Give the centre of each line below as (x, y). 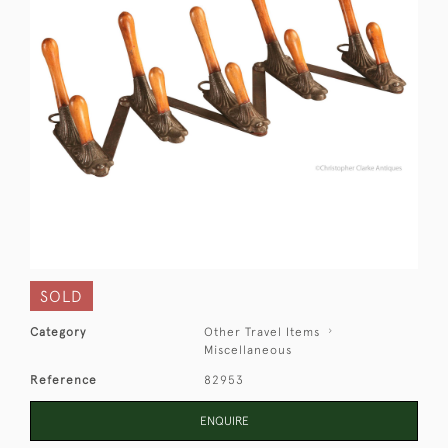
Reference (63, 380)
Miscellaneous (248, 350)
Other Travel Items (262, 332)
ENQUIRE (224, 421)
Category (58, 332)
